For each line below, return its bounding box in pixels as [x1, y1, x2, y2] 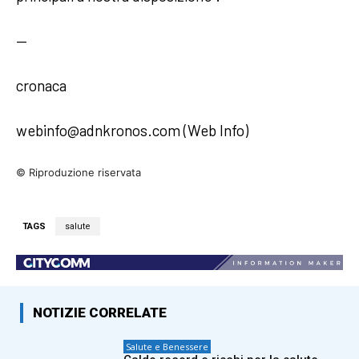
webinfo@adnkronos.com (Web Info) [16, 120, 248, 139]
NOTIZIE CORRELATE [33, 305, 167, 321]
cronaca [16, 75, 67, 95]
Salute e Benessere [126, 341, 209, 353]
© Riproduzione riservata [16, 165, 141, 179]
